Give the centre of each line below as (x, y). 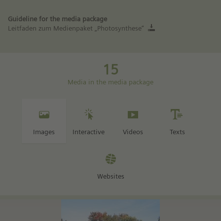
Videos (133, 132)
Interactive (88, 132)
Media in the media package (110, 82)
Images (44, 132)
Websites (110, 176)
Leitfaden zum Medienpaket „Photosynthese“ (76, 28)
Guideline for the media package (57, 19)
